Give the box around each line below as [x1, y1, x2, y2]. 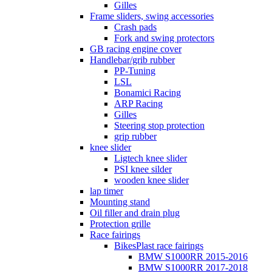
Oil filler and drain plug [90, 208, 180, 219]
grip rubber [114, 131, 157, 142]
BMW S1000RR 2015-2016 [138, 251, 248, 262]
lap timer [90, 186, 123, 197]
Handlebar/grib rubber [90, 55, 175, 66]
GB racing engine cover [90, 44, 182, 55]
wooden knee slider [114, 175, 189, 186]
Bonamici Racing [114, 87, 181, 98]
